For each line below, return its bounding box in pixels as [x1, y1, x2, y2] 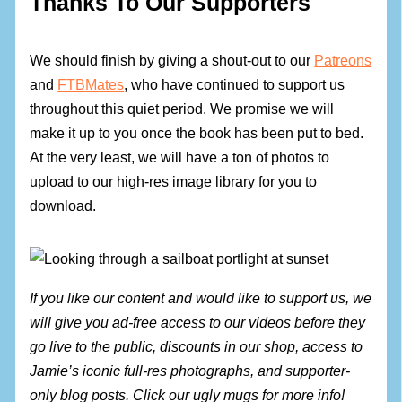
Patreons [314, 51, 372, 68]
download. [30, 197, 97, 214]
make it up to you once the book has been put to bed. [30, 124, 364, 141]
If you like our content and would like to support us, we [30, 289, 372, 306]
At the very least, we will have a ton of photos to [30, 148, 330, 165]
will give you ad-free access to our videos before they [30, 313, 366, 330]
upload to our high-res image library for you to [30, 172, 318, 189]
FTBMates [57, 75, 125, 92]
